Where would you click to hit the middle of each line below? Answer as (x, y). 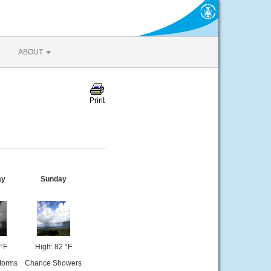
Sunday (53, 179)
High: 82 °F (53, 247)
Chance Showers (53, 263)
